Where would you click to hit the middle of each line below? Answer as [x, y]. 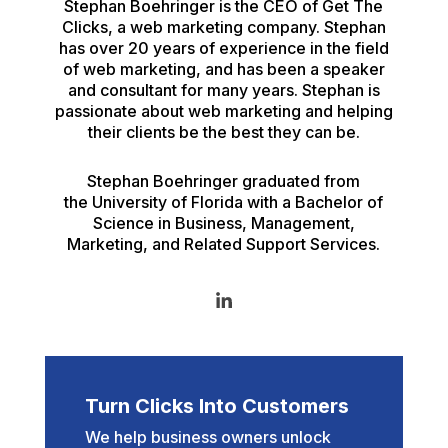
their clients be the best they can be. [223, 132]
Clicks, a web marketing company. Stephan [223, 27]
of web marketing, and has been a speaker [223, 69]
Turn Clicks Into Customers [216, 406]
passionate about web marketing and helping [223, 111]
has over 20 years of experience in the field [223, 48]
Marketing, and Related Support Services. [224, 244]
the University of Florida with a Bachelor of [224, 202]
